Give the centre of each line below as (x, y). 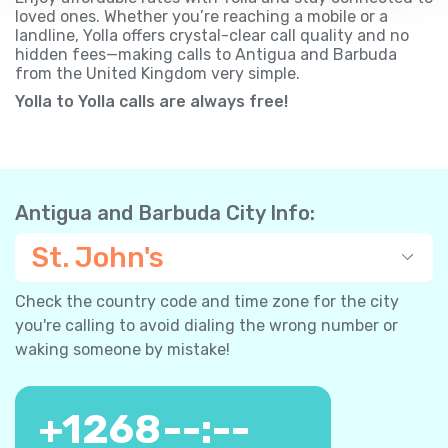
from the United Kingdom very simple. (157, 73)
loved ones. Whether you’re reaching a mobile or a (201, 16)
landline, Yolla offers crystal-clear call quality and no (212, 35)
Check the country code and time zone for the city (207, 301)
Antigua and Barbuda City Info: (165, 212)
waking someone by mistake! (122, 349)
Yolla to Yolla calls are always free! (151, 101)
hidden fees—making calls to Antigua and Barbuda (206, 54)
